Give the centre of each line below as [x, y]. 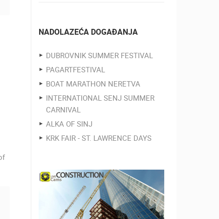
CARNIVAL [63, 109]
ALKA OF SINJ [69, 124]
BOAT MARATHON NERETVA [93, 84]
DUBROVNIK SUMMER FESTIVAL [99, 55]
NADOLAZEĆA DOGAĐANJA [88, 32]
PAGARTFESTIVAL [75, 69]
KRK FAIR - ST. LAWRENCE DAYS [99, 138]
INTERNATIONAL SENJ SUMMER [100, 98]
